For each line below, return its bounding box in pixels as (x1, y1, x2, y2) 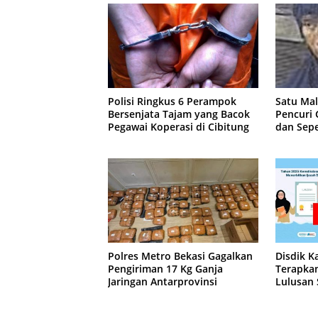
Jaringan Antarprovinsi (108, 275, 217, 289)
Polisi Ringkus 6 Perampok (108, 94, 236, 109)
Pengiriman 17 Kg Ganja (108, 262, 223, 276)
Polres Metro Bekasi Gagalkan (108, 249, 253, 263)
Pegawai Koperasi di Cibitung (108, 120, 249, 134)
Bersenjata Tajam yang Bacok (108, 107, 250, 121)
